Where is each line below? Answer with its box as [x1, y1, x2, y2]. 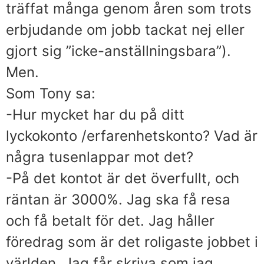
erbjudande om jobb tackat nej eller [6, 21, 245, 38]
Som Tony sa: [6, 84, 95, 102]
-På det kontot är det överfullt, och [6, 169, 239, 187]
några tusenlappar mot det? [6, 148, 193, 166]
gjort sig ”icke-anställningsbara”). [6, 42, 231, 60]
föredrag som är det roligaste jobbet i [6, 233, 258, 250]
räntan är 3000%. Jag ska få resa [6, 190, 230, 208]
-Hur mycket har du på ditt [6, 105, 184, 123]
